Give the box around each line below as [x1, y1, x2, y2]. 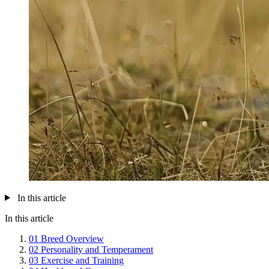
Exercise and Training [41, 255, 124, 265]
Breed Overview [41, 233, 104, 244]
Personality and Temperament [41, 244, 153, 255]
